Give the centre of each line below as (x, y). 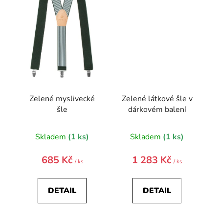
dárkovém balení (157, 109)
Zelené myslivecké (62, 99)
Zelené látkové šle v (157, 99)
